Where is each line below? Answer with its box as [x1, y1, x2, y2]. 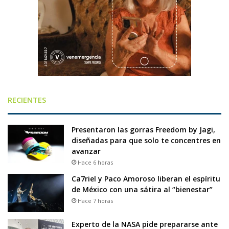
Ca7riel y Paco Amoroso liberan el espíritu [72, 173, 220, 184]
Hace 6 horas [78, 158, 113, 166]
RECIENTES [8, 94, 46, 105]
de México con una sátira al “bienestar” [72, 184, 213, 194]
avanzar [72, 146, 101, 156]
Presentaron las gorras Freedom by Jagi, [72, 124, 215, 134]
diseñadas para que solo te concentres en [72, 135, 221, 145]
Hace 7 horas [78, 196, 113, 204]
